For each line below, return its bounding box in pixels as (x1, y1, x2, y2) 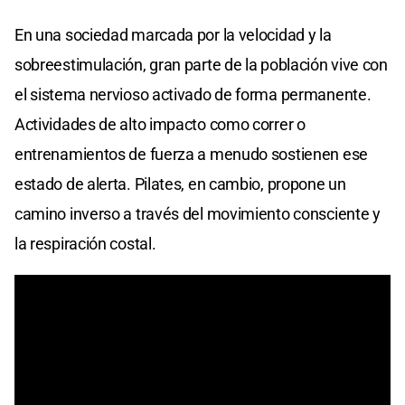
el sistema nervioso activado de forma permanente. (14, 85, 372, 105)
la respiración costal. (14, 234, 156, 254)
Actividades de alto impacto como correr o (14, 115, 306, 135)
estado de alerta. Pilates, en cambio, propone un (14, 174, 346, 194)
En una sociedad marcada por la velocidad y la (14, 25, 332, 45)
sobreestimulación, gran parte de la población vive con (14, 55, 388, 75)
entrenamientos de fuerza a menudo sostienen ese (14, 145, 368, 165)
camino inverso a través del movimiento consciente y (14, 204, 381, 224)
